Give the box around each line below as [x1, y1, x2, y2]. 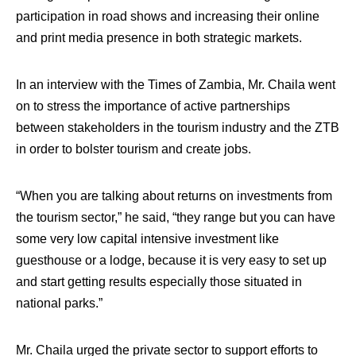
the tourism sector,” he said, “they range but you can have [16, 211, 335, 224]
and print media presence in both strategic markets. [16, 31, 302, 44]
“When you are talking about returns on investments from [16, 189, 332, 203]
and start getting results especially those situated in [16, 275, 302, 288]
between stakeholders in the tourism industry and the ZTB [16, 121, 339, 134]
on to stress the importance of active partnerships [16, 99, 290, 113]
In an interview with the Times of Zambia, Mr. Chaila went [16, 78, 335, 91]
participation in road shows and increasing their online [16, 10, 319, 23]
